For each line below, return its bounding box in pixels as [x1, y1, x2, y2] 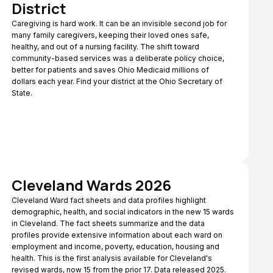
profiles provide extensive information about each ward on [11, 230, 222, 239]
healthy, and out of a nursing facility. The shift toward [11, 42, 199, 51]
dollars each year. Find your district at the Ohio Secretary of [11, 77, 222, 86]
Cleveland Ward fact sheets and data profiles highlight [11, 196, 206, 205]
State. [11, 88, 32, 97]
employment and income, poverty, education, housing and [11, 242, 219, 251]
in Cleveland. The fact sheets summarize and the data [11, 219, 205, 228]
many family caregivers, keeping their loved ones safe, [11, 30, 209, 40]
